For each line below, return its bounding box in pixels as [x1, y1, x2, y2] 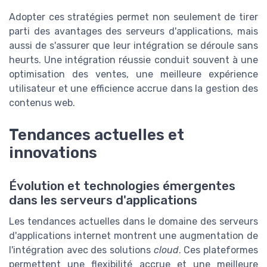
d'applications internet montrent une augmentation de [9, 230, 258, 242]
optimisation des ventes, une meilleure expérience [9, 68, 258, 80]
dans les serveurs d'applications [9, 193, 197, 208]
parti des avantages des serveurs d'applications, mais [9, 25, 258, 37]
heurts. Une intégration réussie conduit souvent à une [9, 54, 258, 66]
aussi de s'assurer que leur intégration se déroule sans [9, 39, 258, 51]
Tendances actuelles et [9, 126, 184, 144]
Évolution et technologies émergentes [9, 179, 235, 194]
